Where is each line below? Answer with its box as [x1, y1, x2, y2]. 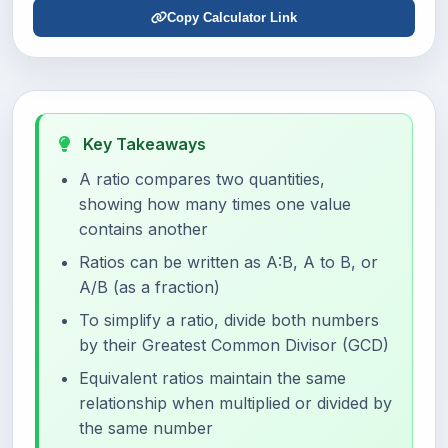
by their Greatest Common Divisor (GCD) [79, 335, 389, 355]
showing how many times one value [79, 194, 351, 214]
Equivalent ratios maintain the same [79, 368, 346, 388]
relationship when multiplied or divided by [79, 393, 392, 413]
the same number [79, 418, 213, 438]
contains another [79, 219, 208, 239]
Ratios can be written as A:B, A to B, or [79, 252, 378, 272]
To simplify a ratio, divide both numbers [79, 310, 379, 330]
